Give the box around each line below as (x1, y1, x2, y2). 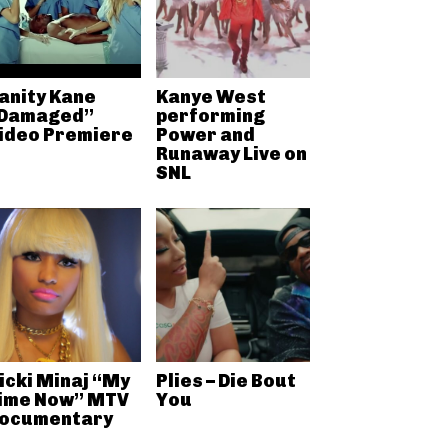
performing (155, 104, 265, 127)
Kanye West (155, 85, 266, 108)
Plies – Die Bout (155, 370, 296, 392)
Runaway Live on (155, 142, 307, 165)
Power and (155, 123, 255, 146)
